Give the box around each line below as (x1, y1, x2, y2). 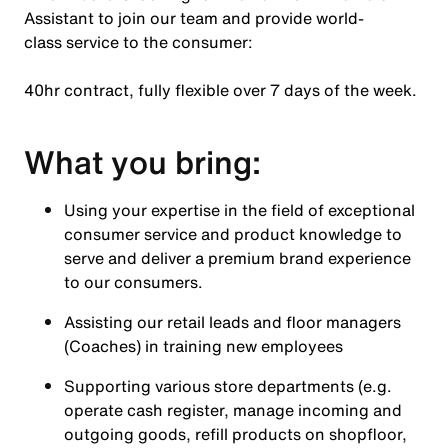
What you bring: (24, 138, 261, 186)
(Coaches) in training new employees (64, 334, 343, 358)
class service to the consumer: (24, 30, 253, 54)
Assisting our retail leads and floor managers (64, 310, 401, 334)
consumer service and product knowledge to (64, 222, 402, 246)
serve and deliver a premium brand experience (64, 246, 411, 270)
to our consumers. (64, 270, 203, 294)
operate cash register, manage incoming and (64, 398, 402, 422)
